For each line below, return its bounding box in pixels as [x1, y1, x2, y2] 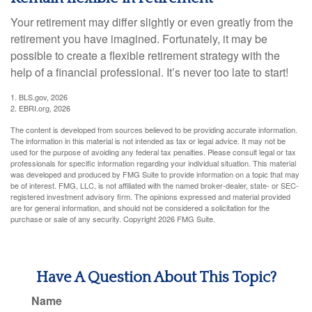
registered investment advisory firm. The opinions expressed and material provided [10, 191, 290, 202]
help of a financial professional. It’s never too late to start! [10, 64, 288, 80]
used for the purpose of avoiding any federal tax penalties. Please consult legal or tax [10, 146, 296, 157]
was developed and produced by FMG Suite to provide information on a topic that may [10, 169, 299, 180]
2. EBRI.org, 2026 [10, 102, 70, 114]
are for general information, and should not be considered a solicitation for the [10, 202, 270, 213]
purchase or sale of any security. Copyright [10, 213, 158, 224]
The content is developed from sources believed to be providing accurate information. [10, 124, 297, 135]
